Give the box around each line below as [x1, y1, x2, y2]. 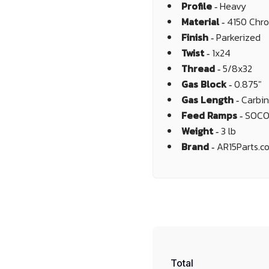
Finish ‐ [181, 30, 216, 44]
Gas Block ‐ [181, 77, 234, 91]
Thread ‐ [181, 61, 223, 76]
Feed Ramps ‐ [181, 108, 245, 122]
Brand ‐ [181, 139, 217, 154]
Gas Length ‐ [181, 92, 241, 107]
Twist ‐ [181, 46, 212, 60]
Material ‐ [181, 14, 227, 29]
